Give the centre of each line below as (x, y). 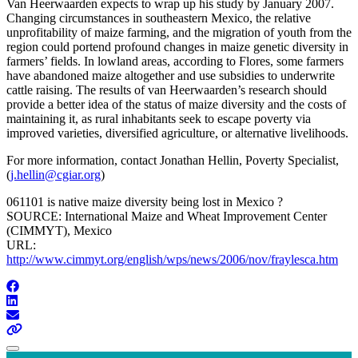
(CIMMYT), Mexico (59, 230)
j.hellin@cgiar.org (56, 174)
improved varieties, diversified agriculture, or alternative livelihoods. (177, 133)
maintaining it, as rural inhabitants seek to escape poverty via (159, 118)
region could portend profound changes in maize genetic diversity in (177, 46)
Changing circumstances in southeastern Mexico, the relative (159, 18)
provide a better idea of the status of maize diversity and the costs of (176, 104)
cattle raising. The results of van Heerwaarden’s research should (167, 89)
